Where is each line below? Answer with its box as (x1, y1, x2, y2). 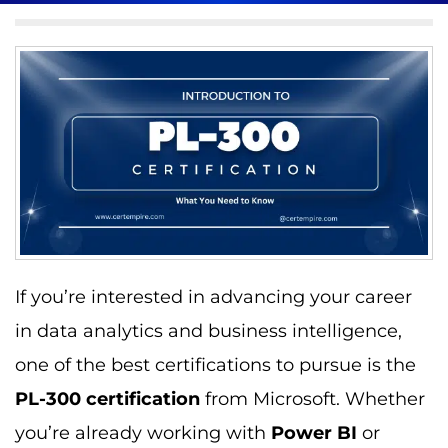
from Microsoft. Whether (200, 388, 425, 410)
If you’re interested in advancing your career (15, 286, 412, 308)
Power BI (271, 422, 357, 444)
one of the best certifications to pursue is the (15, 354, 416, 376)
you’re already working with (15, 422, 271, 444)
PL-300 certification (15, 388, 200, 410)
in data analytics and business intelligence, (15, 320, 402, 342)
